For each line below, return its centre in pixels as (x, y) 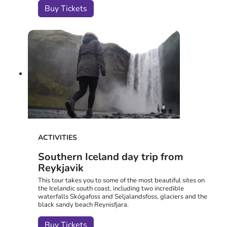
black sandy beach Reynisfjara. (83, 204)
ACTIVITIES (58, 137)
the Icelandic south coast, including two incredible (111, 188)
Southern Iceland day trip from (111, 157)
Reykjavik (61, 168)
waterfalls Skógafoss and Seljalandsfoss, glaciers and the (123, 196)
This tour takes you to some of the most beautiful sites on (121, 180)
